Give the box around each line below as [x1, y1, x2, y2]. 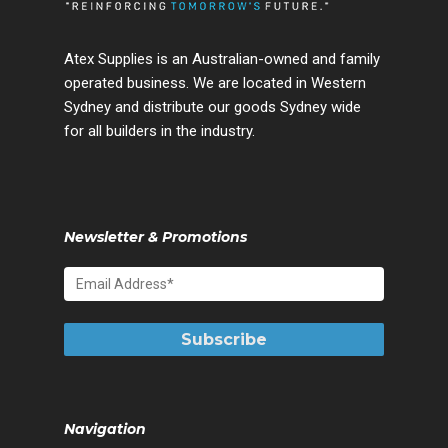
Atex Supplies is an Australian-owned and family [64, 49, 380, 68]
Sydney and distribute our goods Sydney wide [64, 97, 361, 116]
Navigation [64, 419, 146, 438]
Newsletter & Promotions [64, 227, 247, 246]
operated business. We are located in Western [64, 73, 366, 92]
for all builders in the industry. [64, 121, 255, 140]
